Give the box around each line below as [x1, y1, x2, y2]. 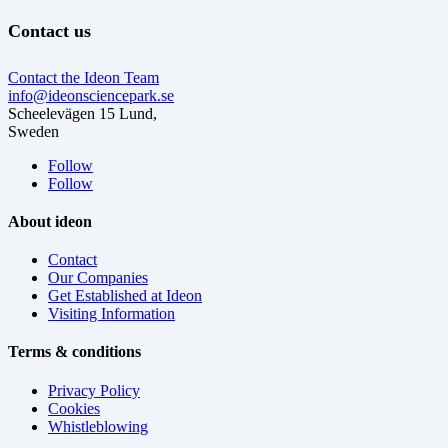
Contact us [8, 20, 91, 41]
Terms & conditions [8, 343, 141, 361]
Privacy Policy [48, 381, 140, 399]
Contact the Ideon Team [8, 68, 159, 86]
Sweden [8, 122, 59, 140]
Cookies [48, 399, 100, 417]
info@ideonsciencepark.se [8, 86, 174, 104]
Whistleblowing [48, 417, 148, 435]
